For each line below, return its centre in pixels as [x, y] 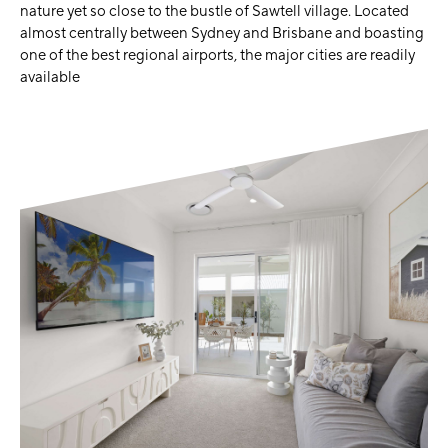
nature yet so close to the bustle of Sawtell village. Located [214, 11]
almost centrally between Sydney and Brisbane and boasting [222, 33]
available [50, 77]
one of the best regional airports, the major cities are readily [217, 55]
